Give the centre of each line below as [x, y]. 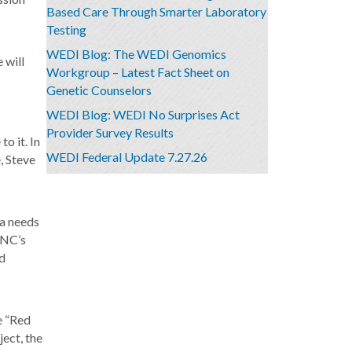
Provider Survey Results [110, 132]
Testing [66, 29]
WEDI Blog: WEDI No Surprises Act [143, 114]
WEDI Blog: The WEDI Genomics [136, 54]
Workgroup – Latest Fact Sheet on [137, 72]
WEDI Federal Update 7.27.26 [126, 157]
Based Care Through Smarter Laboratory [156, 11]
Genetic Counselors [99, 90]
